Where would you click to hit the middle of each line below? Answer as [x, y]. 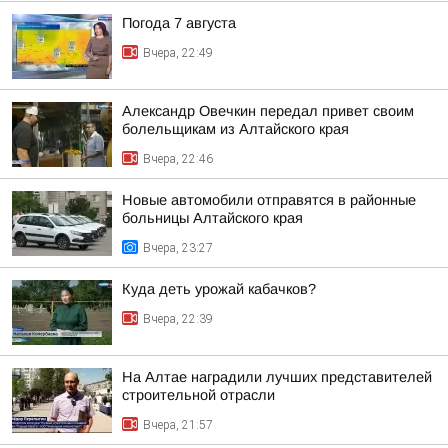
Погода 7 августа [179, 23]
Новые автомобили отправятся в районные [269, 200]
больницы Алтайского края [212, 218]
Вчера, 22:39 [178, 319]
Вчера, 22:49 [178, 53]
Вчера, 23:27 [178, 248]
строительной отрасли [198, 395]
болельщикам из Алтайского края [235, 129]
